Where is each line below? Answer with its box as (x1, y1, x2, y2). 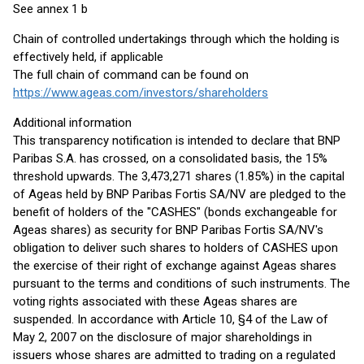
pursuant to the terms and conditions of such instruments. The (13, 276, 350, 291)
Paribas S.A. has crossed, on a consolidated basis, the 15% (13, 151, 327, 166)
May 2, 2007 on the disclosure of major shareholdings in (13, 330, 312, 344)
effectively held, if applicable (13, 50, 163, 64)
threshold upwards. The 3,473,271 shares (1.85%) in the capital (13, 169, 344, 184)
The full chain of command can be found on (13, 67, 249, 82)
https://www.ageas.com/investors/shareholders (13, 85, 268, 100)
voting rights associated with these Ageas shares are (13, 294, 297, 309)
